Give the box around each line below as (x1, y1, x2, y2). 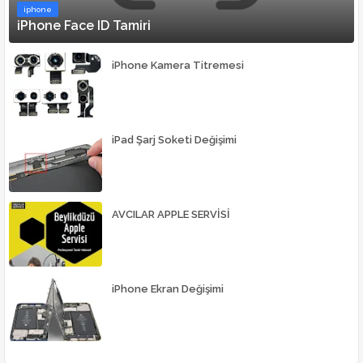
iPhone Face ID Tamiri (17, 18, 151, 34)
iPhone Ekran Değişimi (112, 283, 224, 296)
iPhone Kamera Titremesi (112, 59, 244, 72)
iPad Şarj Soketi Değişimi (112, 134, 237, 147)
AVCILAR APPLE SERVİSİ (112, 208, 230, 221)
